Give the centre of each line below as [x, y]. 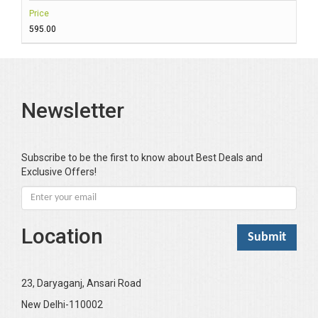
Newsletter [73, 111]
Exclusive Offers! [59, 172]
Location [62, 236]
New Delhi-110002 [62, 305]
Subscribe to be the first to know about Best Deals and [142, 158]
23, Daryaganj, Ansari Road [81, 284]
